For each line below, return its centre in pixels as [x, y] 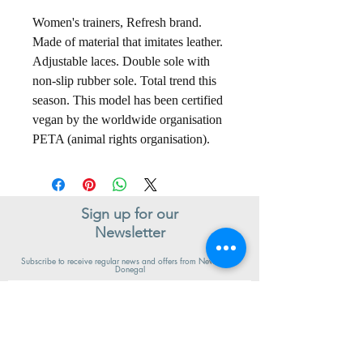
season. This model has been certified [128, 100]
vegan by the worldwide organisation [127, 120]
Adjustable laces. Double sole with [121, 62]
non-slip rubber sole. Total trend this [124, 81]
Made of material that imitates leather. [128, 42]
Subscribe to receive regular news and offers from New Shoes [130, 261]
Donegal [130, 269]
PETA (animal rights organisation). [121, 139]
